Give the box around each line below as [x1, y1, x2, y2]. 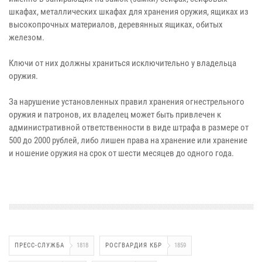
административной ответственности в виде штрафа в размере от [9, 122, 249, 133]
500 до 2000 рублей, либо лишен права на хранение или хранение [9, 135, 247, 146]
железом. [9, 32, 44, 43]
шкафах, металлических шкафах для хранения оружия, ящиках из [9, 6, 249, 18]
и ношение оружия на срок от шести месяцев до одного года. [9, 148, 234, 159]
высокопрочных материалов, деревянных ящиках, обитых [9, 19, 223, 30]
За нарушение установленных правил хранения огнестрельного [9, 96, 244, 108]
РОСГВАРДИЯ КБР [105, 242, 162, 250]
